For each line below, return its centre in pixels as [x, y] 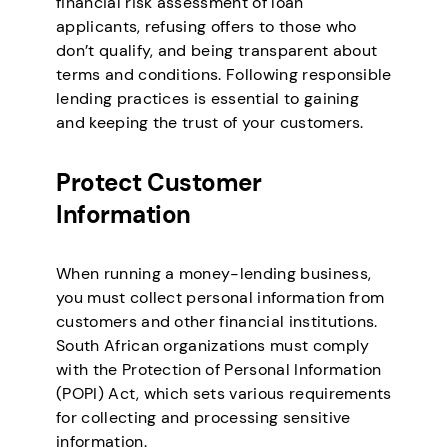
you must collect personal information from [220, 298]
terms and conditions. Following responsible [224, 74]
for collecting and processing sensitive [203, 418]
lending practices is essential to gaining [208, 98]
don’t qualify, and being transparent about [217, 50]
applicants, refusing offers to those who [206, 26]
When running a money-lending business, [214, 274]
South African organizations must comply [213, 346]
